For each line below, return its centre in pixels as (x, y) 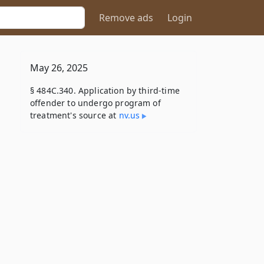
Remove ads (126, 18)
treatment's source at (75, 115)
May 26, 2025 (59, 68)
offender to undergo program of (95, 103)
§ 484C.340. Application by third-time (105, 90)
